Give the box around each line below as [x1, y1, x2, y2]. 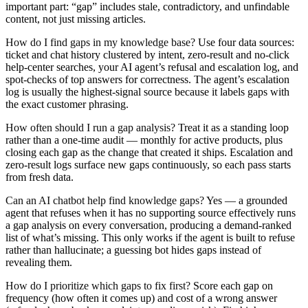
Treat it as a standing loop [175, 121, 289, 133]
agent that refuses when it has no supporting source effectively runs [5, 206, 296, 219]
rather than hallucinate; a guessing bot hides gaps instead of [5, 243, 261, 256]
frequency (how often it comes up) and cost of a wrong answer [5, 291, 277, 304]
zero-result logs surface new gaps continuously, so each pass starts [5, 158, 291, 170]
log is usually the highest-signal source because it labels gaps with [5, 85, 289, 98]
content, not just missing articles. [5, 12, 146, 25]
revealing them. [5, 256, 72, 268]
